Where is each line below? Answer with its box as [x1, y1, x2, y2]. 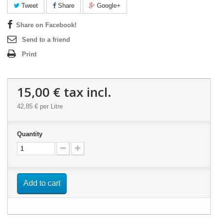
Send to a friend [22, 36, 70, 43]
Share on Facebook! [16, 21, 76, 29]
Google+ [95, 1, 121, 9]
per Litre [38, 102, 63, 110]
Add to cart [23, 179, 60, 187]
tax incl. [60, 83, 111, 101]
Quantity [17, 130, 42, 138]
